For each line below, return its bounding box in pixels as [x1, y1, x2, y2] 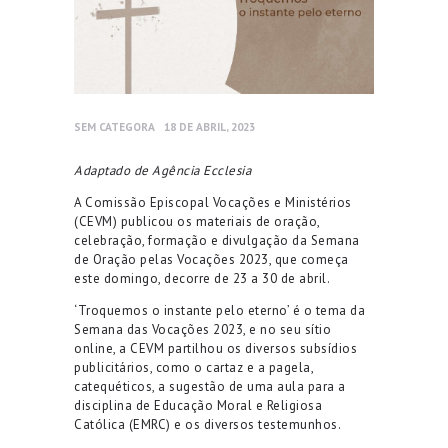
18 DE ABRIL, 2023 [163, 119, 255, 135]
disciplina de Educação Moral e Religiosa [74, 396, 322, 414]
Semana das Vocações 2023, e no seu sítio [74, 320, 331, 338]
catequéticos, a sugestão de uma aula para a [74, 377, 346, 395]
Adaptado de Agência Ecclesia [74, 161, 255, 179]
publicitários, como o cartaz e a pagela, [74, 358, 313, 376]
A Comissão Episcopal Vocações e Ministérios [74, 193, 352, 211]
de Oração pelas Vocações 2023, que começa [74, 250, 349, 268]
